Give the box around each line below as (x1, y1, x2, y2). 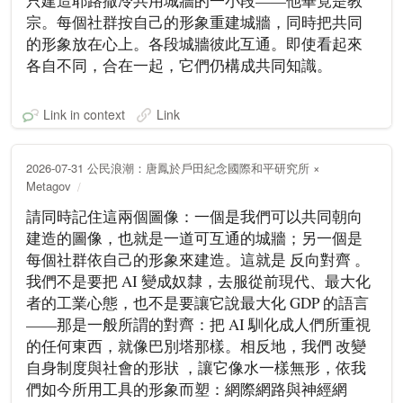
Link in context (43, 105, 125, 124)
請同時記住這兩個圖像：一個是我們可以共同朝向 (26, 205, 363, 227)
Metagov (26, 176, 71, 194)
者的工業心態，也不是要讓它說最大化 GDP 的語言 (26, 291, 369, 313)
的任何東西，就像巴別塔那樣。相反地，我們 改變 (26, 335, 366, 356)
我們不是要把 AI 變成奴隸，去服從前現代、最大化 (26, 270, 371, 291)
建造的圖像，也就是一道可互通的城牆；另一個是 (26, 227, 363, 248)
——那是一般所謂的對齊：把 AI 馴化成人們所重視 (26, 313, 371, 335)
